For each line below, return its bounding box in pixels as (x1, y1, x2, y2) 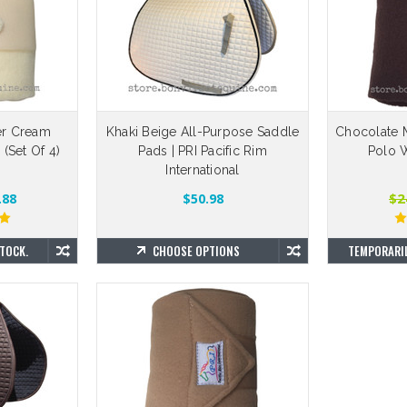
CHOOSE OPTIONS (152, 242, 240, 260)
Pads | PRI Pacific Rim (138, 144, 267, 158)
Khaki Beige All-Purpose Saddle (105, 124, 300, 139)
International (165, 163, 240, 177)
